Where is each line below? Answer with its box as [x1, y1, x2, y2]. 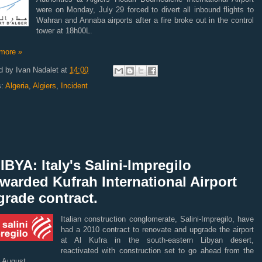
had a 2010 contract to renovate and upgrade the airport [61, 225, 254, 234]
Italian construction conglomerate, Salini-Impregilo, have [61, 215, 254, 223]
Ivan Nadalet [16, 65, 58, 75]
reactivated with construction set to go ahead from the [61, 246, 254, 255]
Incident [61, 81, 88, 90]
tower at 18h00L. [36, 26, 95, 35]
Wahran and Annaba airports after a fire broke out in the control [36, 16, 254, 25]
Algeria [5, 81, 29, 90]
